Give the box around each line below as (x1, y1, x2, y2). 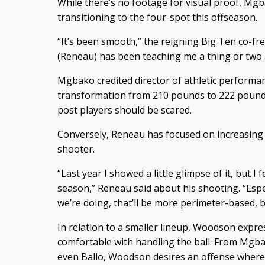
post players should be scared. (57, 103, 192, 117)
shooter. (57, 142, 95, 156)
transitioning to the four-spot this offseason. (57, 10, 257, 24)
